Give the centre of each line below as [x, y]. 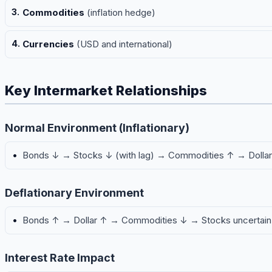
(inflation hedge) [120, 13]
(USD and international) [123, 44]
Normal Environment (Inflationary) [97, 128]
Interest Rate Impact [60, 258]
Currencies [48, 44]
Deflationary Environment [74, 193]
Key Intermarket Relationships [106, 91]
